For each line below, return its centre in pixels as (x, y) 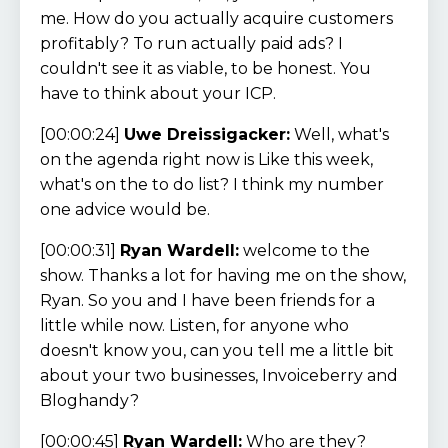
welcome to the (304, 250)
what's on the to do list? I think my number (212, 184)
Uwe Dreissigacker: (207, 134)
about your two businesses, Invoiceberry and (219, 375)
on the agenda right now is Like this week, (206, 159)
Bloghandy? (89, 400)
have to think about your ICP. (158, 93)
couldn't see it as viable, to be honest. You (205, 68)
